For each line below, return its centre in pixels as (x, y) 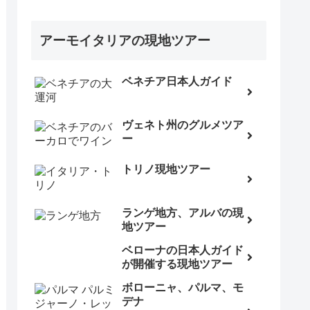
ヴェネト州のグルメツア (183, 125)
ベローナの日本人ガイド (183, 250)
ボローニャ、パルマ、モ (183, 288)
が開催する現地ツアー (177, 264)
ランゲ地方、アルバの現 (183, 213)
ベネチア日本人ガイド (177, 81)
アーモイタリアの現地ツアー (125, 40)
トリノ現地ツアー (166, 169)
